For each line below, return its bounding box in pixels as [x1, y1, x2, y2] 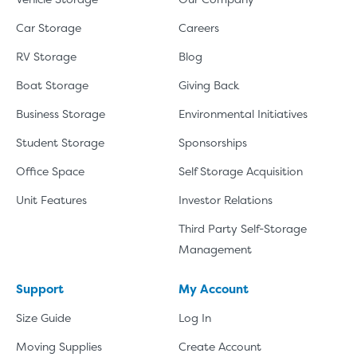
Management [178, 241, 252, 257]
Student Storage [16, 134, 104, 150]
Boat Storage [16, 76, 88, 92]
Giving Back [178, 76, 239, 92]
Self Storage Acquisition [178, 163, 303, 178]
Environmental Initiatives [178, 105, 308, 121]
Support [16, 280, 64, 297]
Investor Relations [178, 191, 273, 207]
